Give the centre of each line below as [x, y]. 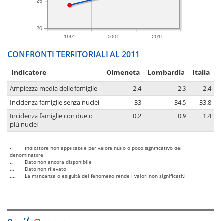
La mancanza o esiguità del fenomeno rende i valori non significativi [105, 176]
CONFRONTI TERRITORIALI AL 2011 [74, 55]
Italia [201, 73]
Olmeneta [123, 73]
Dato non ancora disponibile [58, 162]
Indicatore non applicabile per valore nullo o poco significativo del [103, 148]
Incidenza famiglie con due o [51, 116]
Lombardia [166, 73]
